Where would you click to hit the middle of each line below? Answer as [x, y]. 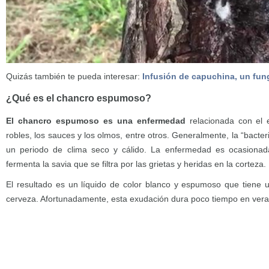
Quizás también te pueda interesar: [74, 76]
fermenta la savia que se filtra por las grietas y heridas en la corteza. [136, 164]
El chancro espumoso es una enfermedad [96, 121]
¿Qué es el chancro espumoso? [79, 98]
